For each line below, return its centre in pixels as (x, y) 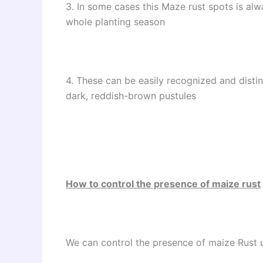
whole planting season (115, 21)
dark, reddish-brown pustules (131, 95)
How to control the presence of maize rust (163, 183)
